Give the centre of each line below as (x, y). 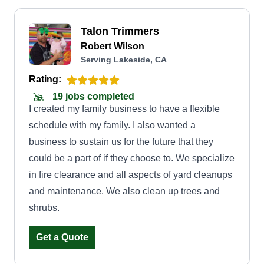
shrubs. (44, 208)
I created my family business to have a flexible (124, 109)
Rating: (45, 79)
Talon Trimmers (120, 31)
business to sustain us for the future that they (121, 142)
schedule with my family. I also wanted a (112, 125)
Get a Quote (62, 237)
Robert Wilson (113, 46)
